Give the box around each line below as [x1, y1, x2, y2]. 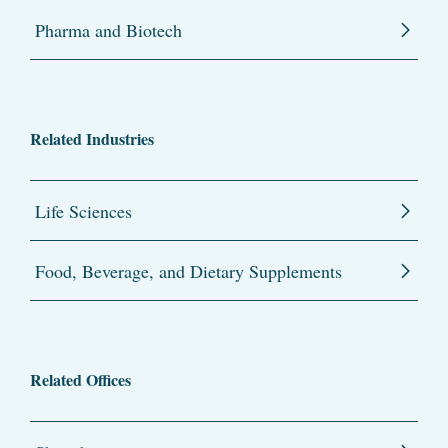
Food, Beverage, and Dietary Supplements [35, 259, 342, 284]
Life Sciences [35, 199, 132, 224]
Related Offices [30, 368, 131, 392]
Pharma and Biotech [35, 18, 182, 43]
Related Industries [30, 127, 154, 151]
